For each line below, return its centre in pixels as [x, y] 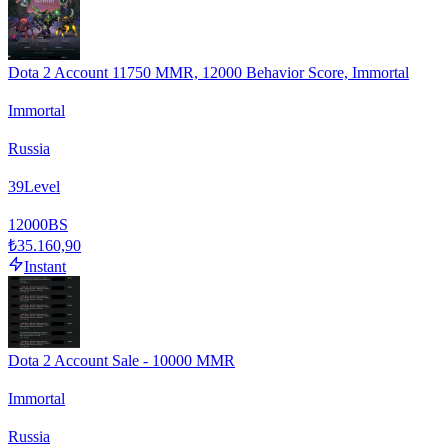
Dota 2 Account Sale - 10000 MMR [121, 360]
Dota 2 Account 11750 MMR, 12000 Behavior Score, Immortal [208, 72]
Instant [45, 266]
